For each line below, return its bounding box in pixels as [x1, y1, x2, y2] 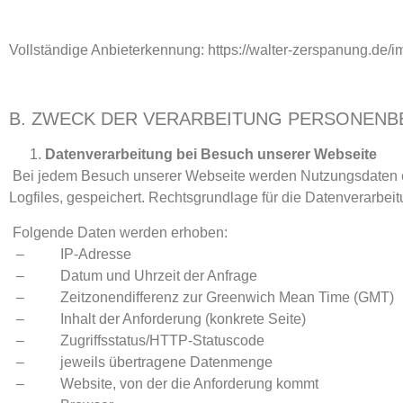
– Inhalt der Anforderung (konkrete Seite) [9, 310, 309, 327]
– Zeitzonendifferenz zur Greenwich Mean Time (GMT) [9, 289, 398, 305]
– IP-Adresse [9, 246, 135, 262]
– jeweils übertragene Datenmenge [9, 354, 276, 370]
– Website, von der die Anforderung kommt [9, 375, 322, 391]
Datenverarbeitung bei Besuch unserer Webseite [45, 147, 377, 163]
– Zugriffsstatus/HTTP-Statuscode [9, 332, 268, 348]
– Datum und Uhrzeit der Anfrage [9, 267, 261, 283]
